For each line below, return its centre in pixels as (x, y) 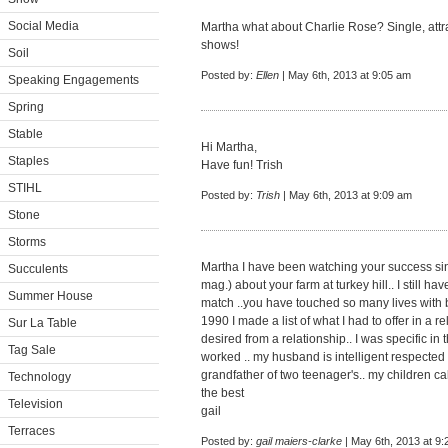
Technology (39, 377)
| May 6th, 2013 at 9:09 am (346, 195)
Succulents (38, 269)
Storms (27, 242)
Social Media (43, 26)
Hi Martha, (229, 147)
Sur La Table (42, 323)
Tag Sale (32, 350)
